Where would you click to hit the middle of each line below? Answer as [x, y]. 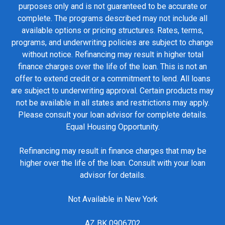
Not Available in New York [113, 199]
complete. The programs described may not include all [113, 19]
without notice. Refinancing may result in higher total [113, 55]
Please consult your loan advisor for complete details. [113, 115]
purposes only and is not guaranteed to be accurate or [113, 7]
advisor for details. [113, 175]
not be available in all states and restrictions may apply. [113, 103]
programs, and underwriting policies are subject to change [113, 43]
